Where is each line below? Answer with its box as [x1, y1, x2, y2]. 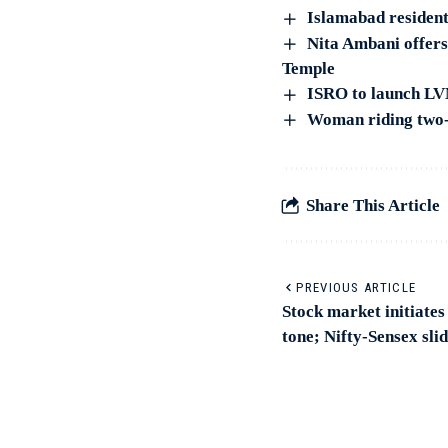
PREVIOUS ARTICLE [296, 280, 417, 296]
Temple [282, 59, 335, 79]
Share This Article [306, 195, 440, 215]
